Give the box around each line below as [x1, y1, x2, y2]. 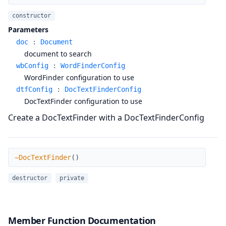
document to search [24, 49, 92, 59]
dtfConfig [16, 85, 52, 93]
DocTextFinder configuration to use [24, 96, 142, 106]
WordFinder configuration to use [24, 73, 134, 82]
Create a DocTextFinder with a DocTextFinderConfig [8, 112, 204, 123]
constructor [12, 12, 51, 19]
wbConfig [16, 62, 48, 70]
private [60, 175, 84, 182]
